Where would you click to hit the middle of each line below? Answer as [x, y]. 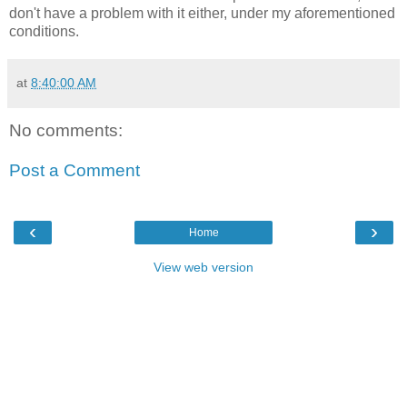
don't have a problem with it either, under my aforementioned [202, 14]
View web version [203, 268]
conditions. [44, 32]
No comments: [66, 131]
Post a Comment [74, 170]
